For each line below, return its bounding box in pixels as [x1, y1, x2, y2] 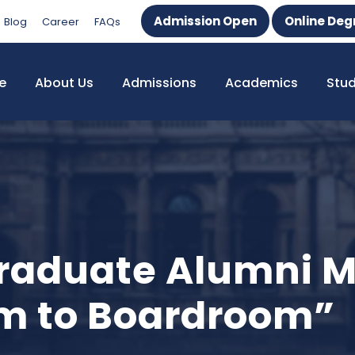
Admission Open [154, 13, 257, 29]
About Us [35, 74, 94, 92]
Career [42, 14, 79, 29]
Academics [225, 74, 298, 92]
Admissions [122, 74, 197, 92]
